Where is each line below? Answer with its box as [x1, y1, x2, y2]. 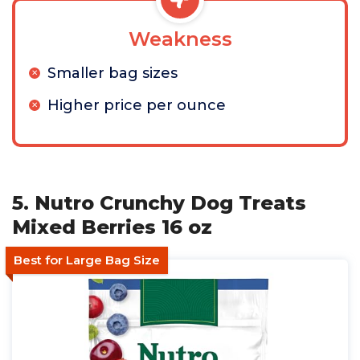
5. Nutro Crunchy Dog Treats [12, 191, 306, 215]
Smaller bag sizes [47, 64, 178, 83]
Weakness [128, 27, 232, 51]
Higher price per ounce [47, 96, 226, 115]
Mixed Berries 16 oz [12, 215, 212, 239]
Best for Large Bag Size [14, 252, 160, 268]
